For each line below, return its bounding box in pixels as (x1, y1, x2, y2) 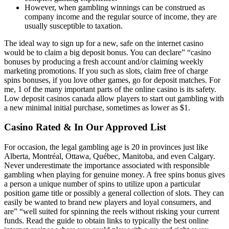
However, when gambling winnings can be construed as (25, 3, 205, 12)
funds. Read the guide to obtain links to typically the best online (4, 216, 209, 225)
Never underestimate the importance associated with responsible (4, 161, 210, 170)
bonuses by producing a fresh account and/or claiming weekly (4, 57, 203, 66)
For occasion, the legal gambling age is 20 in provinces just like (4, 143, 208, 152)
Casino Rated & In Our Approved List (4, 122, 166, 133)
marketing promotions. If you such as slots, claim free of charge (4, 66, 208, 75)
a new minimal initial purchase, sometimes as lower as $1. (4, 103, 190, 112)
